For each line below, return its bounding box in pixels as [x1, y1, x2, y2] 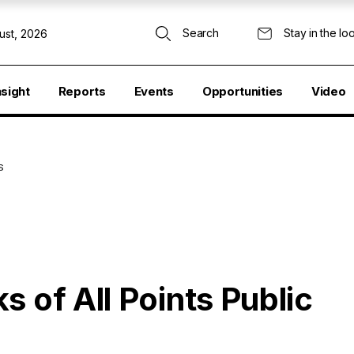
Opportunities [201, 84, 283, 99]
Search [183, 26, 219, 40]
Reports [58, 84, 106, 99]
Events [134, 84, 174, 99]
